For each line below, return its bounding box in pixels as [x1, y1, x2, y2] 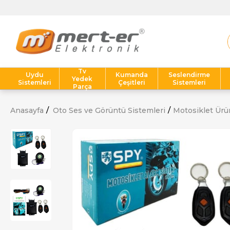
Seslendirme [168, 71, 210, 79]
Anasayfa [10, 106, 44, 115]
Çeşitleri [118, 79, 146, 86]
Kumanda [116, 71, 148, 79]
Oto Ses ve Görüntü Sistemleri [53, 106, 165, 115]
